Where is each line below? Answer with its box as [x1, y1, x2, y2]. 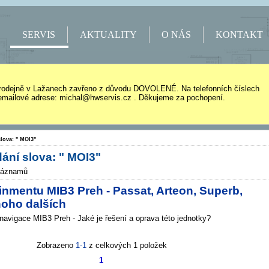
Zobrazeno [37, 240, 76, 250]
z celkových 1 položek [86, 240, 167, 250]
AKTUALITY [80, 29, 137, 40]
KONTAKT [216, 29, 263, 40]
